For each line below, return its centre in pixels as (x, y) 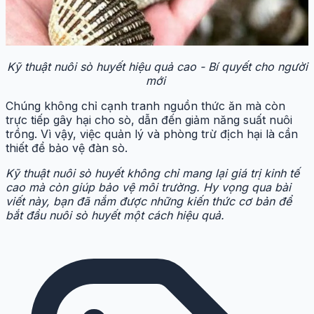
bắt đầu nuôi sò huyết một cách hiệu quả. (115, 215)
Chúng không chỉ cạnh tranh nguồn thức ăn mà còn (145, 105)
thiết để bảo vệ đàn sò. (67, 148)
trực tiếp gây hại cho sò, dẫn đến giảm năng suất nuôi (149, 120)
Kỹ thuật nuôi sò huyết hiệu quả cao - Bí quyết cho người (157, 66)
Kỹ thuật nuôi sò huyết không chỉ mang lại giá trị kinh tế (152, 173)
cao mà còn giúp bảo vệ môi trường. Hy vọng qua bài (148, 187)
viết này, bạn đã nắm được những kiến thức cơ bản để (149, 201)
